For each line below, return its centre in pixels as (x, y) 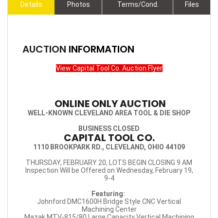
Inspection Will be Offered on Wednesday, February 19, (109, 171)
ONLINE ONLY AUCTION (109, 104)
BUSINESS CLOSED (109, 129)
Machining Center (109, 209)
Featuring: (109, 194)
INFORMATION (101, 49)
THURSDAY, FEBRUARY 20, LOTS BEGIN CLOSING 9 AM (109, 163)
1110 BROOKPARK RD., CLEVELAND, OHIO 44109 (109, 147)
